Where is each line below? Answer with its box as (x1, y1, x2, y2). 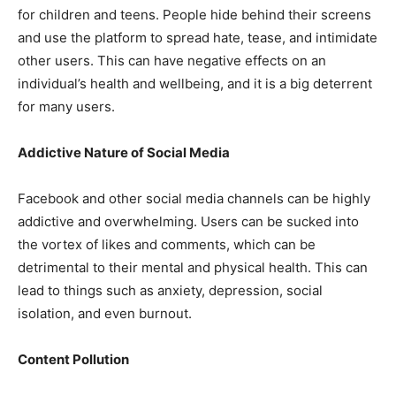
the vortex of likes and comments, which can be (18, 236, 316, 254)
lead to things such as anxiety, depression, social (18, 282, 323, 300)
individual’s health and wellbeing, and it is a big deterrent (18, 75, 372, 93)
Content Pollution (18, 351, 132, 369)
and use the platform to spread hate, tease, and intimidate (18, 29, 377, 47)
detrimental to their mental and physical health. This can (18, 259, 368, 277)
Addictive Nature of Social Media (18, 144, 232, 162)
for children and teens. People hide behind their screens (18, 6, 371, 24)
